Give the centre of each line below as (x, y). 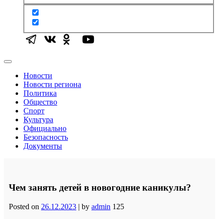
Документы (43, 146)
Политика (40, 93)
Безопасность (46, 137)
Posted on (25, 206)
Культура (38, 120)
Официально (45, 129)
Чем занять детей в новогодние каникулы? (100, 188)
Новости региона (52, 85)
